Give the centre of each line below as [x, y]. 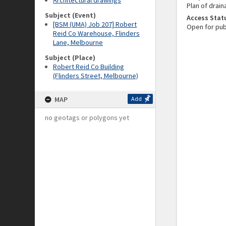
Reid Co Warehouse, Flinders [96, 33]
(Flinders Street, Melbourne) [96, 76]
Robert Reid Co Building [89, 67]
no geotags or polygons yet [87, 118]
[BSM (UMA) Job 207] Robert [95, 24]
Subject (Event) [70, 15]
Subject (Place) [70, 58]
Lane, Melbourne [78, 42]
